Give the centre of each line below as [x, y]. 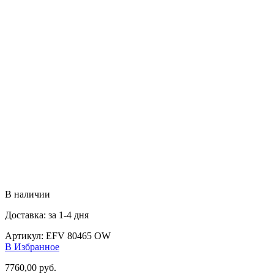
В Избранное [32, 246]
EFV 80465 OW [78, 235]
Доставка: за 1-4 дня [47, 215]
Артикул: [25, 235]
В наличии [28, 194]
